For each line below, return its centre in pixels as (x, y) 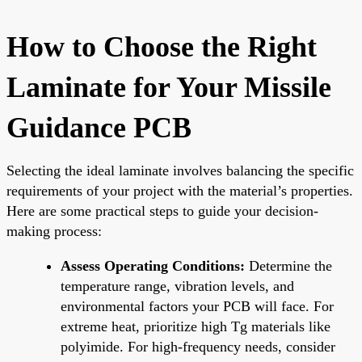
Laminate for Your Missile (169, 87)
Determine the (288, 265)
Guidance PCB (99, 127)
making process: (54, 231)
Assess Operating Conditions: (153, 265)
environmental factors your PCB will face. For (197, 306)
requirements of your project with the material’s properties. (180, 190)
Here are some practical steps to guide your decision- (162, 210)
